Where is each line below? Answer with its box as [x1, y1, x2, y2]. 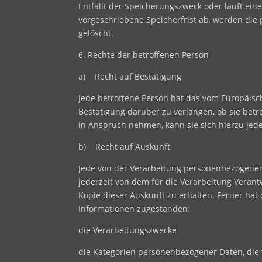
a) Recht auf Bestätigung [78, 70, 182, 82]
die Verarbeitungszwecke [78, 224, 177, 236]
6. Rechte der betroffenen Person [78, 49, 209, 60]
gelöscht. [78, 27, 114, 39]
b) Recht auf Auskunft [78, 140, 171, 152]
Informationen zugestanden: [78, 202, 191, 214]
